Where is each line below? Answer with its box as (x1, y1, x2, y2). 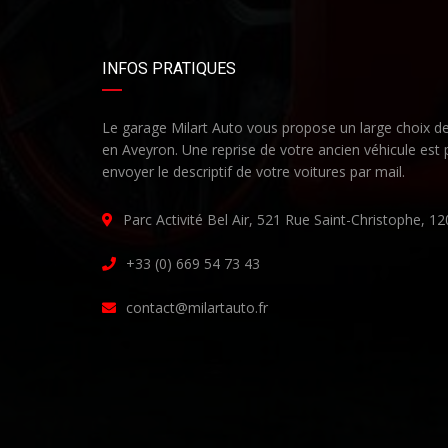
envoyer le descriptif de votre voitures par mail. (102, 162, 405, 182)
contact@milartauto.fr (126, 298, 268, 318)
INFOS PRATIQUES (102, 59, 236, 79)
